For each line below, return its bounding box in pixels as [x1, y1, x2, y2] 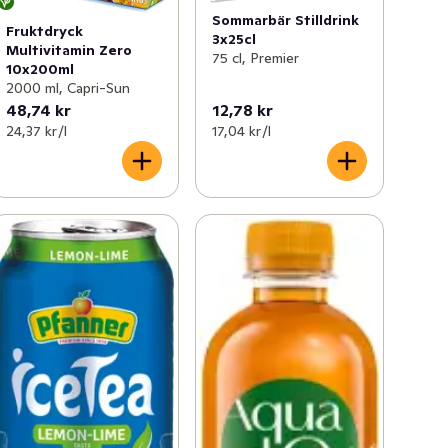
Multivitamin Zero [6, 41, 133, 60]
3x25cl [211, 30, 256, 49]
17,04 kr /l [211, 122, 271, 141]
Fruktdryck [6, 22, 84, 41]
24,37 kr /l [6, 122, 68, 141]
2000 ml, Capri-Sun [6, 79, 131, 98]
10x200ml [6, 60, 75, 79]
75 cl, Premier [211, 49, 299, 68]
